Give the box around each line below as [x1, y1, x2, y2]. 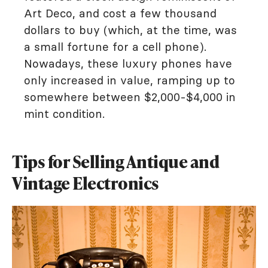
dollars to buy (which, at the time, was [24, 23, 237, 37]
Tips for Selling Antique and [12, 150, 219, 173]
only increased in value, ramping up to [24, 73, 235, 87]
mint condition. [24, 106, 105, 121]
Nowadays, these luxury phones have [24, 56, 232, 71]
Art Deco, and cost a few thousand [24, 6, 217, 20]
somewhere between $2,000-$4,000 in [24, 90, 236, 104]
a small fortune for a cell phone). [24, 39, 206, 54]
